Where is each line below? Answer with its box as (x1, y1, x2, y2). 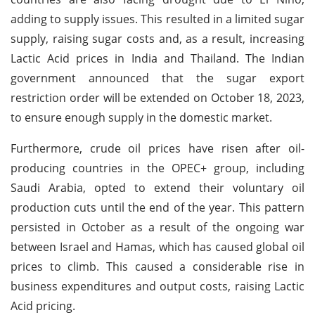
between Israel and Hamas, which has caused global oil (11, 238, 304, 255)
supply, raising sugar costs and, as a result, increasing (11, 30, 304, 46)
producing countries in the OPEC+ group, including (11, 160, 304, 176)
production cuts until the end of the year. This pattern (11, 199, 304, 215)
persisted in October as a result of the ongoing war (11, 219, 304, 235)
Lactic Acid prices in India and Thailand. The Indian (11, 50, 304, 66)
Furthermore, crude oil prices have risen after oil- (11, 140, 304, 156)
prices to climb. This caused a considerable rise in (11, 258, 304, 274)
